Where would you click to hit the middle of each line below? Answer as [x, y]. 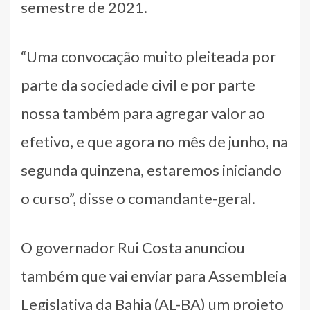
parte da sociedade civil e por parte [138, 84]
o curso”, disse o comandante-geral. [138, 198]
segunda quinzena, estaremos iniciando [151, 170]
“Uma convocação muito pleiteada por [148, 56]
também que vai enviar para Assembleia [154, 275]
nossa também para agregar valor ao [143, 113]
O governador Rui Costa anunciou [133, 247]
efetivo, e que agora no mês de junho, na [154, 141]
